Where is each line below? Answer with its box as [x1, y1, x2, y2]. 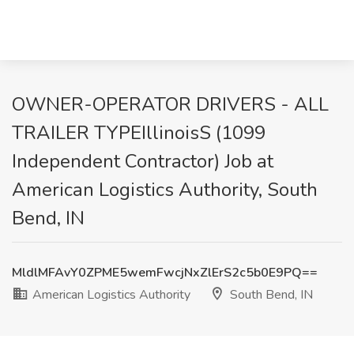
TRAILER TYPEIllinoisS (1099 [12, 120, 265, 145]
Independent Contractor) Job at [12, 149, 273, 174]
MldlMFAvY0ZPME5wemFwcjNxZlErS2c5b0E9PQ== [12, 264, 318, 281]
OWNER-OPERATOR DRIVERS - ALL [12, 92, 329, 117]
